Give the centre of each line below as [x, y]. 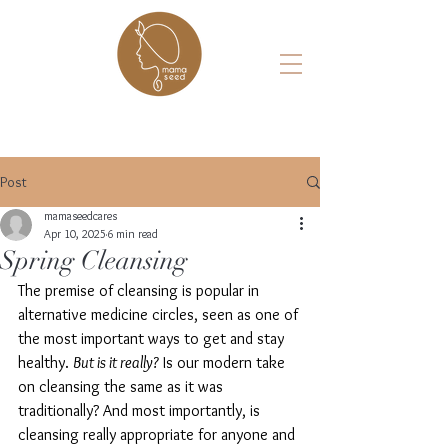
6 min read [132, 233]
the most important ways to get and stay [153, 338]
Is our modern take [224, 362]
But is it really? [116, 362]
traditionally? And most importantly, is [141, 410]
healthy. [45, 362]
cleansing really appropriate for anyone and [158, 434]
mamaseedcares [80, 215]
